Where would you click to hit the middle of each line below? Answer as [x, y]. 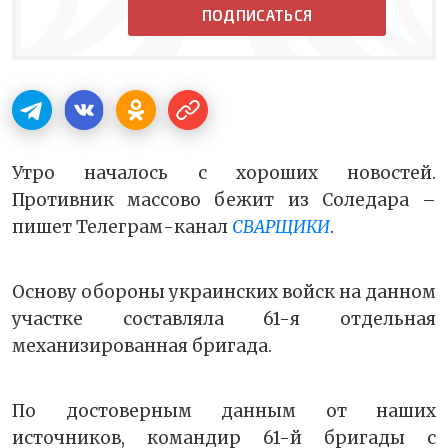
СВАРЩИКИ [281, 227]
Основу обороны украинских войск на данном [224, 292]
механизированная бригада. [142, 346]
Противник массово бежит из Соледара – [224, 200]
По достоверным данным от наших [224, 411]
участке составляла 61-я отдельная [224, 319]
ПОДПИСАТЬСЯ [257, 15]
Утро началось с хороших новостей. [224, 173]
